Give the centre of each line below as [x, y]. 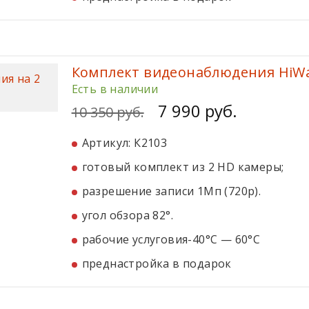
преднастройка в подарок [157, 263]
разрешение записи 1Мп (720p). [171, 191]
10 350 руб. [108, 112]
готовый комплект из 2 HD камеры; [183, 167]
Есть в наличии [115, 89]
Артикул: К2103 [124, 143]
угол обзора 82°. [127, 215]
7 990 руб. [197, 111]
